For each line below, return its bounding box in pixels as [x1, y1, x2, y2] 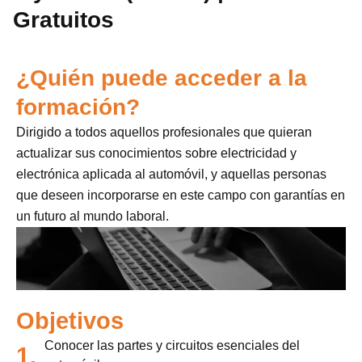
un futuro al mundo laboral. [16, 208, 169, 223]
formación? [16, 94, 140, 120]
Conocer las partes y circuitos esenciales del [44, 339, 300, 353]
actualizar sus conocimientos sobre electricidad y [16, 145, 297, 160]
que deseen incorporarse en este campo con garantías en [16, 187, 345, 202]
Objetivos [16, 308, 124, 335]
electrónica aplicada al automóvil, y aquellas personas [16, 166, 326, 181]
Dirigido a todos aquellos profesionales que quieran [16, 124, 312, 139]
